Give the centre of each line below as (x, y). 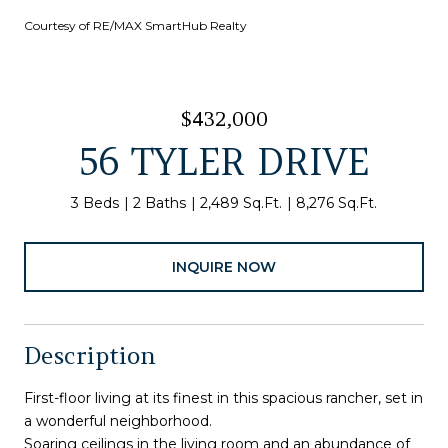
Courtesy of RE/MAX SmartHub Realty (135, 25)
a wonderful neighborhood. (118, 420)
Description (90, 355)
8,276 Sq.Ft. (336, 203)
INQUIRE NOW (224, 266)
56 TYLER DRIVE (224, 162)
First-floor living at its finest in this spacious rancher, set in (223, 397)
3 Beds (95, 203)
